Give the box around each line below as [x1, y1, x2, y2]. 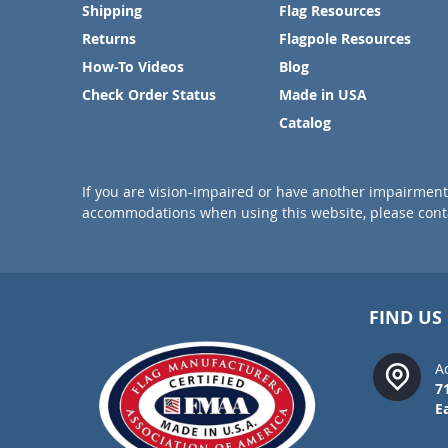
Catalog [278, 113, 331, 132]
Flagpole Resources [278, 29, 411, 48]
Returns [82, 29, 136, 48]
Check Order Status [82, 85, 216, 104]
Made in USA [278, 85, 367, 104]
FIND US [369, 305, 442, 330]
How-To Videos [82, 57, 184, 76]
